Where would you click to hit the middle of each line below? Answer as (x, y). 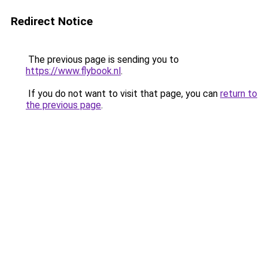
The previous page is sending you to (102, 60)
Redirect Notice (52, 21)
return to (239, 94)
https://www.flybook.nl (73, 71)
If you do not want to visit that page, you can (123, 94)
